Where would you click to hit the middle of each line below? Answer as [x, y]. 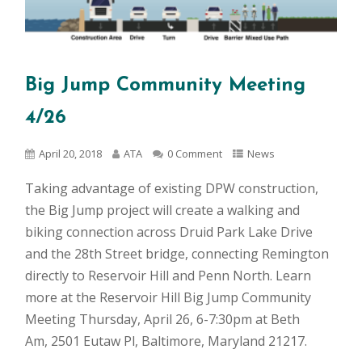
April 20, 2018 [71, 154]
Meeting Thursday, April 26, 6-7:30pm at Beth [163, 320]
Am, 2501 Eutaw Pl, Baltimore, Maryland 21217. [166, 341]
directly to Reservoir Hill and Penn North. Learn [168, 276]
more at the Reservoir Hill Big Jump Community [168, 298]
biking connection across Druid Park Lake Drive [169, 232]
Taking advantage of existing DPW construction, [172, 189]
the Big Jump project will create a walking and [163, 210]
